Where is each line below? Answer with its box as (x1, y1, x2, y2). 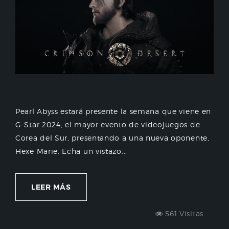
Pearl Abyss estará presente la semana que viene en (15, 106, 212, 116)
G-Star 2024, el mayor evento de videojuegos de (15, 120, 200, 129)
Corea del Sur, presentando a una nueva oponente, (15, 133, 210, 142)
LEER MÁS (31, 182, 71, 192)
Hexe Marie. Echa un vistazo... (15, 146, 127, 155)
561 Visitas (163, 209, 203, 218)
